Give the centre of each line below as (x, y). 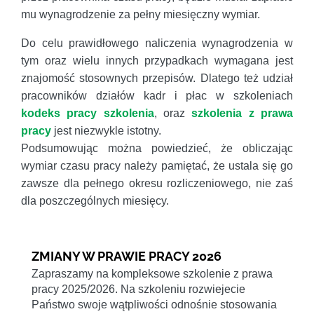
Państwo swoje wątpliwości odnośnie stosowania (154, 305)
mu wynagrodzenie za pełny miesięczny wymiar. (141, 15)
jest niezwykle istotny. (106, 131)
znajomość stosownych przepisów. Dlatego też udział (157, 78)
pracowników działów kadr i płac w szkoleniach (157, 96)
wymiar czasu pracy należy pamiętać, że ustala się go (157, 166)
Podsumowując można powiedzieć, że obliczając (157, 149)
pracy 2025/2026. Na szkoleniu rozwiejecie (138, 289)
